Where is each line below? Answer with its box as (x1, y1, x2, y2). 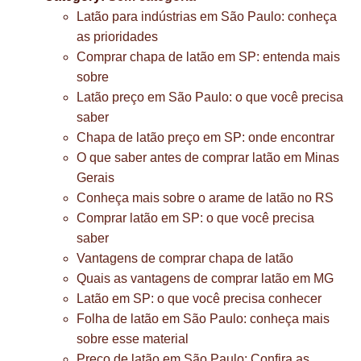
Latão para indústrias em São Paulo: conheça (77, 10, 337, 23)
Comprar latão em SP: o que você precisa (77, 211, 314, 225)
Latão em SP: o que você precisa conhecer (77, 292, 322, 305)
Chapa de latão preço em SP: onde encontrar (77, 131, 334, 144)
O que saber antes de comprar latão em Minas (77, 151, 339, 164)
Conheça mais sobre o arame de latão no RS (77, 191, 334, 205)
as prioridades (77, 30, 158, 44)
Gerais (77, 171, 114, 185)
